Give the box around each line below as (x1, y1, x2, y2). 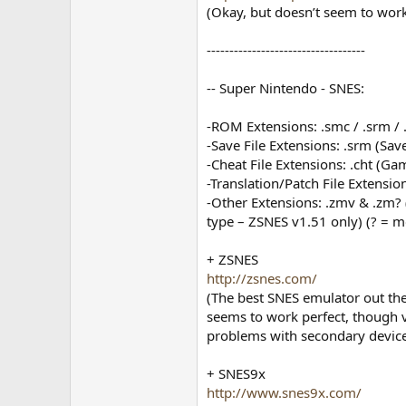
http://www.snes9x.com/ (207, 383, 362, 401)
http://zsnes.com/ (207, 269, 318, 287)
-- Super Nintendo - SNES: (207, 79, 365, 97)
